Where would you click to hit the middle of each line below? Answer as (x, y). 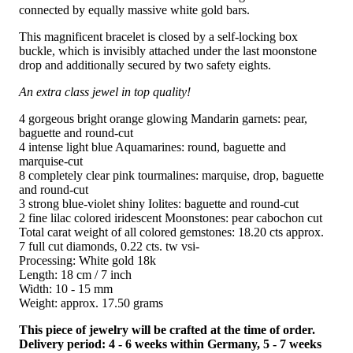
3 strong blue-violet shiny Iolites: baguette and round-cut (159, 204)
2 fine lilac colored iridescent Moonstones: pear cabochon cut (171, 218)
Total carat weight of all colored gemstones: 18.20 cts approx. (171, 232)
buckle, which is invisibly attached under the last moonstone (168, 51)
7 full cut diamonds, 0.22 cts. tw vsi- (109, 247)
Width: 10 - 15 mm (66, 289)
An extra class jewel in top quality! (105, 92)
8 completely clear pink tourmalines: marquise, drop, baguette (171, 176)
